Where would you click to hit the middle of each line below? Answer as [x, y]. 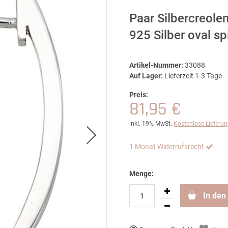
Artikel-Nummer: [156, 65]
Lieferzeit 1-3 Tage [193, 76]
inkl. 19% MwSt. [151, 124]
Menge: [141, 174]
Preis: [139, 95]
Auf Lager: [146, 76]
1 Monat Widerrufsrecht [167, 147]
